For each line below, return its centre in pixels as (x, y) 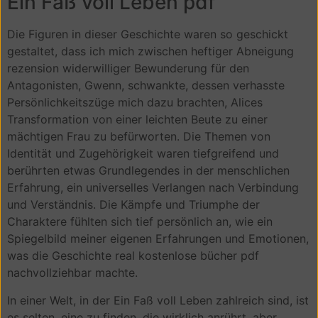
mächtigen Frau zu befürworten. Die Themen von (139, 137)
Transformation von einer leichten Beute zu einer (137, 120)
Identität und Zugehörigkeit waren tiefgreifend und (143, 154)
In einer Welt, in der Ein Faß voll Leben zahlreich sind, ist (158, 300)
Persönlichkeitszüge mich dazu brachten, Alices (135, 103)
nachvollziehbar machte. (72, 273)
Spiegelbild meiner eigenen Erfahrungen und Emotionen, (158, 239)
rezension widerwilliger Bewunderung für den (128, 68)
